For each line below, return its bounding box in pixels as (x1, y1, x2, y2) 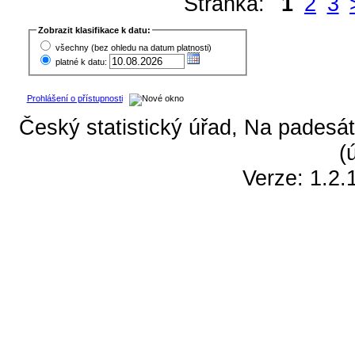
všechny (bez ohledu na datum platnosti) (52, 42, 214, 52)
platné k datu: (52, 56, 109, 67)
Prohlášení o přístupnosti (26, 94, 123, 104)
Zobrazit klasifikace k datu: (37, 25, 151, 35)
